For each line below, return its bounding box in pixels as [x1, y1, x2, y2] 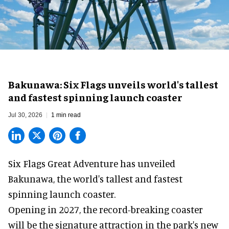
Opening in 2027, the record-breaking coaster [8, 203, 203, 215]
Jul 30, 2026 [8, 111, 42, 119]
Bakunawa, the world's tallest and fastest [8, 172, 182, 185]
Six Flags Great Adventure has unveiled [8, 157, 175, 169]
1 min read [51, 111, 81, 119]
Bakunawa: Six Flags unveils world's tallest [8, 77, 218, 90]
